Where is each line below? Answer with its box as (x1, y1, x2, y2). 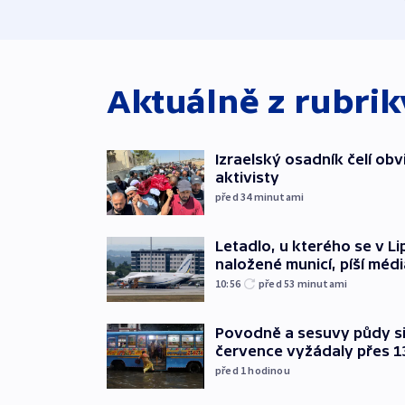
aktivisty (215, 169, 279, 186)
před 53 (259, 277, 297, 291)
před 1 (215, 363, 249, 378)
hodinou (248, 363, 290, 378)
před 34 (215, 190, 254, 204)
